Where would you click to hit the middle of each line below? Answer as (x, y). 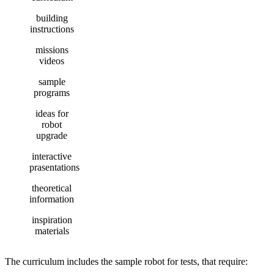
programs (52, 92)
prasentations (54, 167)
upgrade (52, 135)
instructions (52, 29)
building (52, 18)
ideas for (52, 113)
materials (52, 231)
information (52, 199)
